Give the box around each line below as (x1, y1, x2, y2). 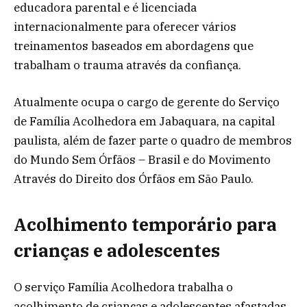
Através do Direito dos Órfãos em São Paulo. (14, 171, 254, 186)
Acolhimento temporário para (14, 213, 277, 236)
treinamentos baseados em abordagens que (14, 38, 254, 53)
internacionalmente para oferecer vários (14, 19, 236, 34)
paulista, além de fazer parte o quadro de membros (14, 133, 292, 148)
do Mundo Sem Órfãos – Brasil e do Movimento (14, 152, 271, 167)
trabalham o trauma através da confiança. (14, 57, 241, 73)
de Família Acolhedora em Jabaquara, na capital (14, 114, 275, 129)
